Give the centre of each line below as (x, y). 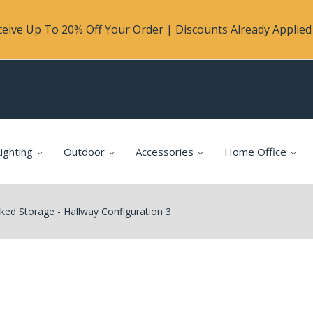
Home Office (255, 152)
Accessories (165, 152)
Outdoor (84, 152)
